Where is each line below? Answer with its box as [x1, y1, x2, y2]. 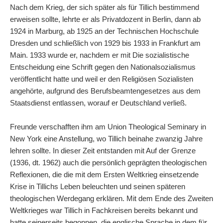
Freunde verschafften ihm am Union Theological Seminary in [10, 122, 206, 131]
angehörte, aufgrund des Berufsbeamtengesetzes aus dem [10, 87, 201, 95]
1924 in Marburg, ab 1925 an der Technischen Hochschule [10, 27, 199, 35]
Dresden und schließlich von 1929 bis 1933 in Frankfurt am [10, 39, 201, 47]
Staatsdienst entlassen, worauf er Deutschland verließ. [10, 99, 187, 107]
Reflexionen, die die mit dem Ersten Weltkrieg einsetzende [10, 170, 199, 179]
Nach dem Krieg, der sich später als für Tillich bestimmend [10, 3, 199, 11]
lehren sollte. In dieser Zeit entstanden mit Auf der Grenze [10, 146, 196, 155]
